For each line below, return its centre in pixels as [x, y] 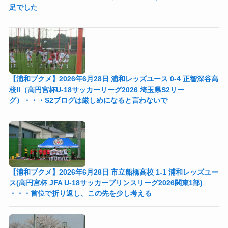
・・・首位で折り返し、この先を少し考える [80, 193]
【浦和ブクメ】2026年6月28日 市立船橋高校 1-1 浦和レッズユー [113, 172]
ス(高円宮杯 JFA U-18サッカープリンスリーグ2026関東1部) [106, 182]
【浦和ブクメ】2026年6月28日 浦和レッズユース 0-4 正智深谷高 [113, 79]
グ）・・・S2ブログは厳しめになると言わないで [88, 100]
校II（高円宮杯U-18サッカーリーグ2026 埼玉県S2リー [96, 89]
